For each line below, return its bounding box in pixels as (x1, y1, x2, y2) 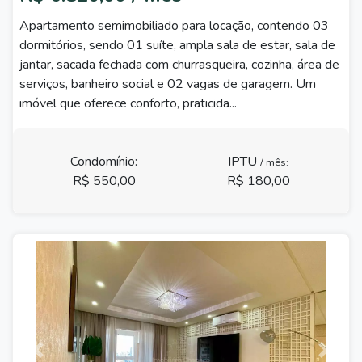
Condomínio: (70, 152, 137, 170)
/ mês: (260, 154, 288, 170)
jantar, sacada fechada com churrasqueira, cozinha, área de (19, 56, 339, 74)
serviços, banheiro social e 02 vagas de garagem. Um (19, 75, 316, 93)
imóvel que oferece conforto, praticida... (19, 95, 237, 112)
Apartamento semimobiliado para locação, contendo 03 (19, 17, 329, 35)
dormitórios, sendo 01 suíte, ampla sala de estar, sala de (19, 36, 335, 54)
